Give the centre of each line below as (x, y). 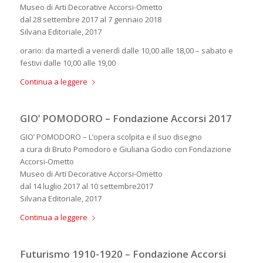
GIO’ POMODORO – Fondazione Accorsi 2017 (126, 119)
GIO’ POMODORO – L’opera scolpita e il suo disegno (111, 137)
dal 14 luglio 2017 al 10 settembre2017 (86, 186)
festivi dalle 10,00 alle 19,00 (68, 63)
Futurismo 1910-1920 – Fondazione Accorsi (123, 254)
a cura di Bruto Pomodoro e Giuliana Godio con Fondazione (125, 149)
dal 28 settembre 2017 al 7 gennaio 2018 (90, 20)
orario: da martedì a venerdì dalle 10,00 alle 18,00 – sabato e (126, 51)
